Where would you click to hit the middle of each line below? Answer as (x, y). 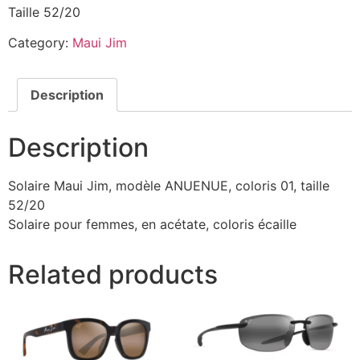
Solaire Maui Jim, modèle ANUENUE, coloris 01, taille (169, 185)
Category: (40, 42)
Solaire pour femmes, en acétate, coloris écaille (152, 224)
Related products (113, 274)
